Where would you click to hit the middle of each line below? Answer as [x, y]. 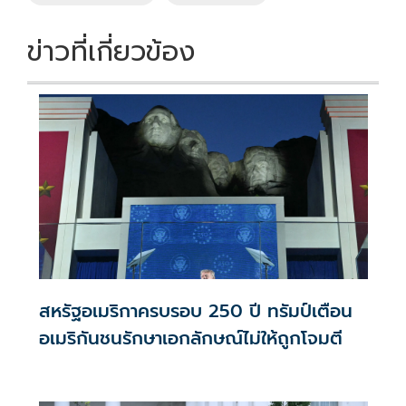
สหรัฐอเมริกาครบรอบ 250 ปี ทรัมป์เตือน [195, 311]
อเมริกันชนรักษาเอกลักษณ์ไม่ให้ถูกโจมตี [190, 338]
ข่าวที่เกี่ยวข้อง [111, 51]
